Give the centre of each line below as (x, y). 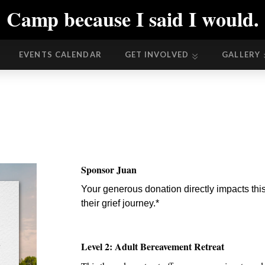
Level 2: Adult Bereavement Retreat (153, 246)
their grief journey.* (120, 203)
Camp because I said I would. (132, 19)
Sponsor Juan (109, 169)
